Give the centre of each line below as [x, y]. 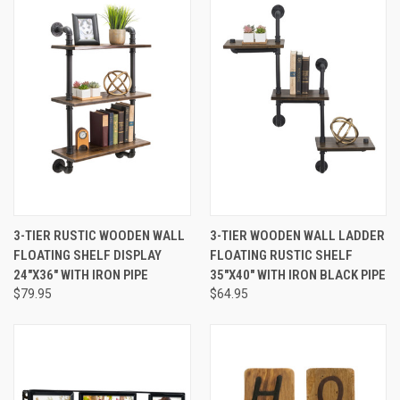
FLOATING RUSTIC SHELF [281, 255]
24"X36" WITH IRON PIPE [81, 275]
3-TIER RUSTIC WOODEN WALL [99, 235]
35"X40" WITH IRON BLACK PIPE [297, 275]
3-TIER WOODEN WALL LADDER [297, 235]
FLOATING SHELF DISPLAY [87, 255]
